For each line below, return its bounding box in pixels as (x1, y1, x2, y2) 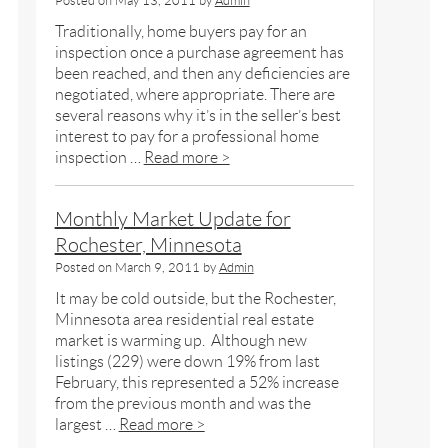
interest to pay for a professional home (54, 127, 319, 145)
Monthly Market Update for (54, 207, 291, 230)
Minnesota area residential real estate (54, 310, 314, 328)
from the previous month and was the (54, 394, 311, 412)
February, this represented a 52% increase (54, 373, 339, 391)
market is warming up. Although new (54, 331, 307, 349)
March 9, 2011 (114, 259, 200, 275)
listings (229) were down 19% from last (54, 352, 320, 370)
